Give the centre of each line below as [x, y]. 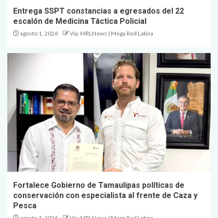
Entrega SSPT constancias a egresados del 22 [99, 11]
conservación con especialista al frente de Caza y [105, 196]
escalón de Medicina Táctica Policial [80, 21]
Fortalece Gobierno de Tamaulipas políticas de [99, 185]
